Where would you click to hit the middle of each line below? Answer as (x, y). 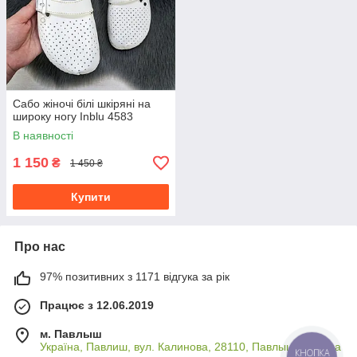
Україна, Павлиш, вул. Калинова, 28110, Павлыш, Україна (190, 347)
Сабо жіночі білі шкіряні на (82, 104)
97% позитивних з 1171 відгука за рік (135, 277)
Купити (91, 197)
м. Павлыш (71, 334)
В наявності (43, 136)
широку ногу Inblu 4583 (73, 117)
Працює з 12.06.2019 (97, 306)
